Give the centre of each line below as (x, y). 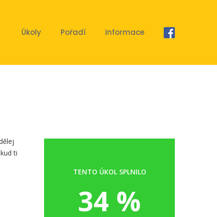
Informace (125, 32)
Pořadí (73, 32)
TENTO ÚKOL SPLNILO (109, 172)
